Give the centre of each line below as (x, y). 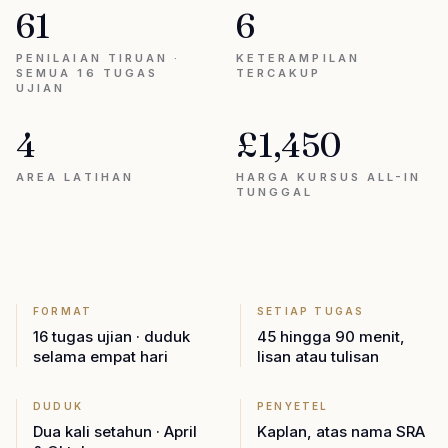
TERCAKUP (278, 73)
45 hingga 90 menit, (331, 336)
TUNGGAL (274, 192)
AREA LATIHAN (75, 177)
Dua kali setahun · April (115, 431)
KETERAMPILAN (297, 58)
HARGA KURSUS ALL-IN (328, 177)
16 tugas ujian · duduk (111, 336)
